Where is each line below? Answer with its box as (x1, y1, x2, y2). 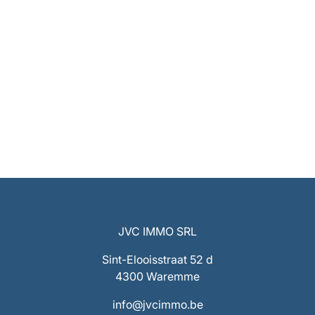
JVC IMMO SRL (118, 224, 197, 238)
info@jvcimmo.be (112, 297, 203, 311)
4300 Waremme (115, 269, 200, 283)
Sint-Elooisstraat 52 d (102, 252, 213, 266)
